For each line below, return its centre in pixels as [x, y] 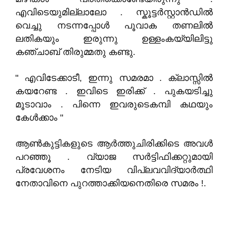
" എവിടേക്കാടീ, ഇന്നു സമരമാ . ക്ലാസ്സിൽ [114, 78]
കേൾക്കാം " [39, 118]
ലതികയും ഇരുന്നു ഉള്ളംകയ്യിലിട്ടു [114, 39]
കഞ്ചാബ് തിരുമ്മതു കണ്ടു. [75, 52]
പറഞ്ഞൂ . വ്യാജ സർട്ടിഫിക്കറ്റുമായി [114, 157]
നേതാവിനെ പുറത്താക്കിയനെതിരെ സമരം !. [111, 183]
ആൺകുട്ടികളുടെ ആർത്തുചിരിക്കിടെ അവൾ [114, 144]
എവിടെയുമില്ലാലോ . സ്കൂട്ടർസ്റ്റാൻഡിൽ [114, 12]
